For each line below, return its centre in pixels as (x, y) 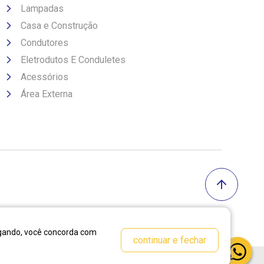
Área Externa (47, 94)
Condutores (44, 43)
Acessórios (44, 77)
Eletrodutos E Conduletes (73, 60)
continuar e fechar (170, 240)
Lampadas (42, 9)
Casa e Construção (59, 26)
